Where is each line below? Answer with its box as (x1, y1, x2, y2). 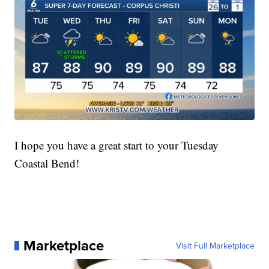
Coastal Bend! (14, 156, 80, 171)
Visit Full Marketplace (175, 240, 255, 252)
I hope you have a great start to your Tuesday (14, 138, 219, 153)
